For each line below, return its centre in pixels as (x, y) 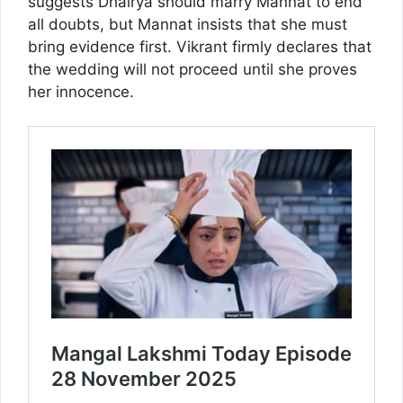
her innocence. (81, 91)
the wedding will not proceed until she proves (193, 69)
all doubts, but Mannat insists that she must (188, 24)
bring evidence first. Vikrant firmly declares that (200, 46)
